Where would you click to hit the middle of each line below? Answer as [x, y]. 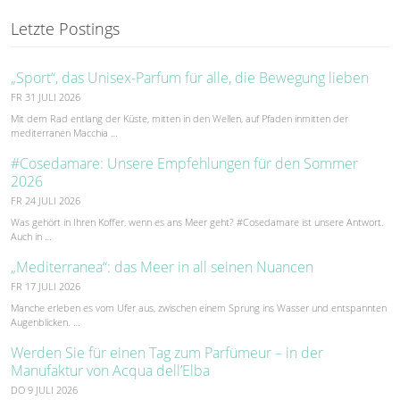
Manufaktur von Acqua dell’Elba [110, 370]
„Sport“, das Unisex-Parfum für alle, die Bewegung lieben [190, 77]
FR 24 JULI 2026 [46, 200]
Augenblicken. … [46, 321]
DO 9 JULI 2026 [44, 389]
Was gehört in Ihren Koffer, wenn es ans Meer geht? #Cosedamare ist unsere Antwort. [197, 221]
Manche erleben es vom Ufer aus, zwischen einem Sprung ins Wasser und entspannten [199, 307]
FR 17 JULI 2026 [46, 286]
